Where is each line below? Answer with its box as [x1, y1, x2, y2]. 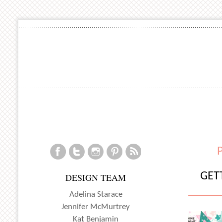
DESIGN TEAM [65, 171, 126, 183]
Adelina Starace [69, 190, 122, 199]
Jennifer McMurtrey [61, 203, 130, 211]
